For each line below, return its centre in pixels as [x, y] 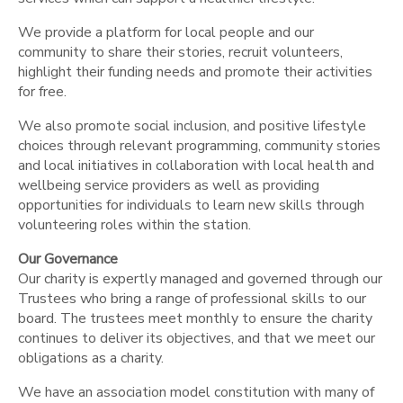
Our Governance [68, 260]
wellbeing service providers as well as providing [169, 186]
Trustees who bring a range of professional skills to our [192, 299]
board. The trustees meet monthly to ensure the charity [195, 319]
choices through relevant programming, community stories [199, 146]
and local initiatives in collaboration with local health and [196, 166]
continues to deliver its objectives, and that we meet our [197, 339]
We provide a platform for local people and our [166, 33]
